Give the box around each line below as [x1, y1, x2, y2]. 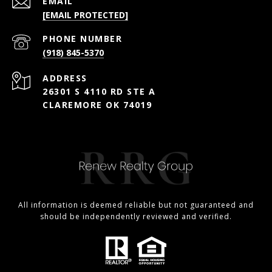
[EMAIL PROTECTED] [42, 9, 128, 21]
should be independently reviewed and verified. [40, 211, 232, 222]
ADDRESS [42, 72, 87, 84]
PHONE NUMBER [42, 33, 122, 45]
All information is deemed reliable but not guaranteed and [18, 200, 254, 211]
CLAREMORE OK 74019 [42, 99, 152, 111]
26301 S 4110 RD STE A [42, 86, 156, 98]
